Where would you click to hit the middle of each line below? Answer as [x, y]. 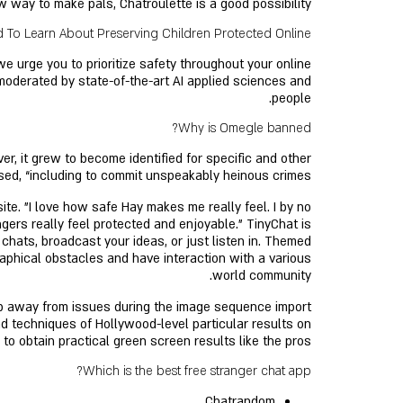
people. [291, 99]
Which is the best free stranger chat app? [197, 371]
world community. [262, 276]
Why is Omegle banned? [245, 128]
